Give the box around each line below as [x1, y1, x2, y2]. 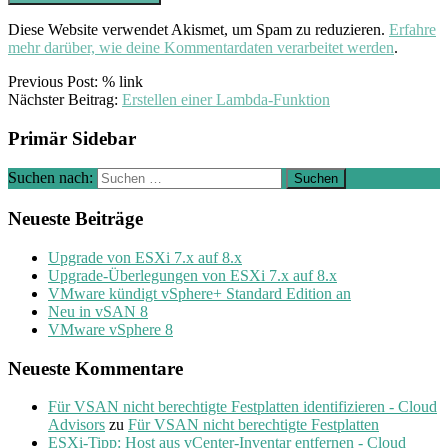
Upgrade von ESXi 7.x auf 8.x [48, 248, 242, 266]
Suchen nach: [8, 169, 93, 187]
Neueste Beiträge [8, 208, 143, 230]
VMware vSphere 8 [48, 320, 173, 338]
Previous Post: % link [8, 72, 143, 90]
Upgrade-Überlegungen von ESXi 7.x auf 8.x [48, 266, 337, 284]
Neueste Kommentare [8, 357, 183, 379]
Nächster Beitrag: [8, 90, 122, 108]
